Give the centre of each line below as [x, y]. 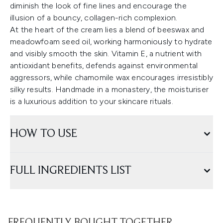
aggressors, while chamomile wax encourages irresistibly [112, 77]
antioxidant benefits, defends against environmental [104, 65]
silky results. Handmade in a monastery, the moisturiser [110, 89]
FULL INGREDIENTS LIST [71, 171]
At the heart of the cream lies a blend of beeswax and [107, 30]
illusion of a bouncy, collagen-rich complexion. [94, 18]
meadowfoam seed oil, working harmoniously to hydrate [111, 42]
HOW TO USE [44, 134]
